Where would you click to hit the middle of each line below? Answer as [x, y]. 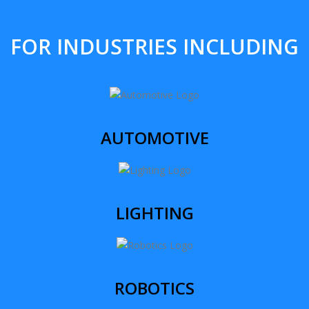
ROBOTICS [154, 288]
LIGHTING [154, 212]
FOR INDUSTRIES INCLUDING [154, 46]
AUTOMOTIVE [154, 137]
